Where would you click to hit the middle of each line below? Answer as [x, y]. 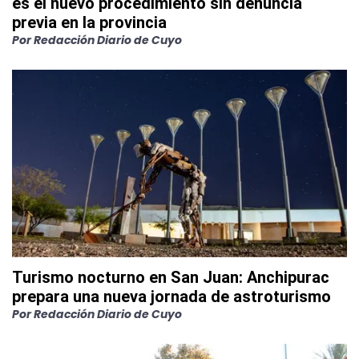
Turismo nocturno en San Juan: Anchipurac [171, 278]
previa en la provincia [89, 23]
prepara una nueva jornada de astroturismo [171, 297]
